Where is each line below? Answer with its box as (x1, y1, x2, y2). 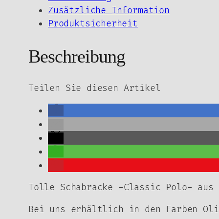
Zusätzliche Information (48, 5, 170, 17)
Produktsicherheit (48, 18, 138, 30)
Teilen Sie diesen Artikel (28, 83, 161, 94)
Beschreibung (28, 45, 126, 66)
